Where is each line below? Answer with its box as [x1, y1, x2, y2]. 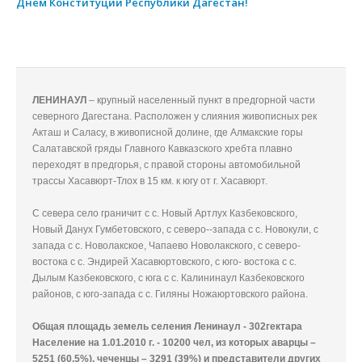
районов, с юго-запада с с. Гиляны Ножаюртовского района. [32, 288, 308, 300]
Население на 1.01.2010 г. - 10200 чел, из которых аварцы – [32, 337, 316, 348]
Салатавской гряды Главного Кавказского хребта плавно [32, 143, 293, 154]
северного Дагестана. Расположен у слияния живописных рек [32, 111, 317, 122]
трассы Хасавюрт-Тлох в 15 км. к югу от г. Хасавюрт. [32, 175, 267, 187]
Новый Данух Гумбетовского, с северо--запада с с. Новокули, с [32, 224, 318, 235]
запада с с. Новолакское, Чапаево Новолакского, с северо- [32, 240, 301, 251]
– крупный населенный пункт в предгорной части [89, 95, 315, 106]
